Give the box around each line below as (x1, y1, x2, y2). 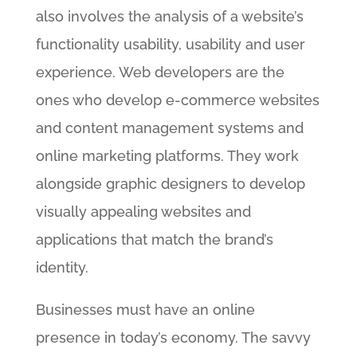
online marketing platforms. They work (35, 147, 299, 164)
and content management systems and (35, 120, 304, 136)
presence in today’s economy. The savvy (35, 329, 311, 346)
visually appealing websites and (35, 203, 251, 220)
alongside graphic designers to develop (35, 175, 305, 192)
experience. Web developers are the (35, 64, 284, 80)
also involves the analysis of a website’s (35, 8, 304, 25)
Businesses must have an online (35, 301, 255, 318)
